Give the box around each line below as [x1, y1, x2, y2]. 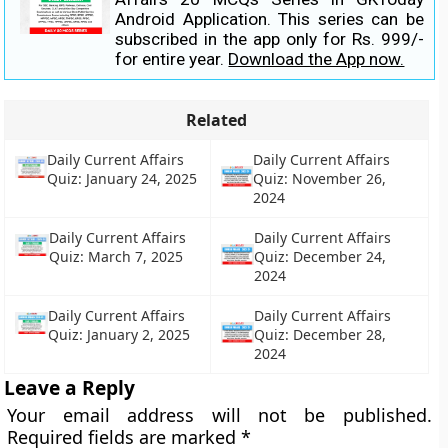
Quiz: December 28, [253, 325, 386, 344]
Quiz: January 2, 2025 [47, 325, 190, 344]
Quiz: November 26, [253, 169, 387, 188]
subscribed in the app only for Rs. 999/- [115, 29, 424, 49]
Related [186, 109, 248, 131]
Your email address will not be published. [7, 403, 432, 427]
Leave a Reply [4, 374, 136, 401]
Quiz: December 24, [253, 247, 386, 266]
